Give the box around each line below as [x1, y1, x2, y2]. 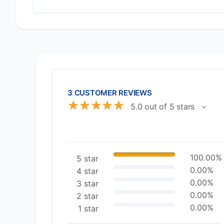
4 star [76, 166, 98, 176]
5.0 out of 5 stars [124, 101, 202, 111]
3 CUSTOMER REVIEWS [67, 88, 152, 97]
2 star [76, 191, 98, 201]
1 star [78, 203, 98, 213]
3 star [76, 178, 98, 188]
